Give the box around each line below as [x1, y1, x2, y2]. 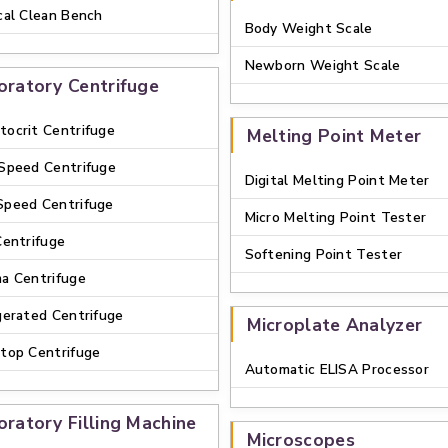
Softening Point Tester [244, 245, 403, 264]
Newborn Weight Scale [244, 56, 401, 75]
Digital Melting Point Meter [244, 171, 430, 190]
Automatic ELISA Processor [244, 360, 429, 379]
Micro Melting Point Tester [244, 208, 427, 227]
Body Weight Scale [244, 19, 373, 38]
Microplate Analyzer [246, 313, 423, 337]
